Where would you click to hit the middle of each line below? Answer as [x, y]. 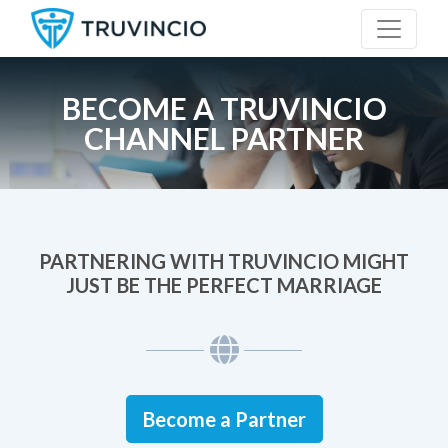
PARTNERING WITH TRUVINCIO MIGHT [224, 261]
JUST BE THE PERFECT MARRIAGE [224, 285]
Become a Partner [224, 419]
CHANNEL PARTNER [224, 138]
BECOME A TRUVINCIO [224, 108]
